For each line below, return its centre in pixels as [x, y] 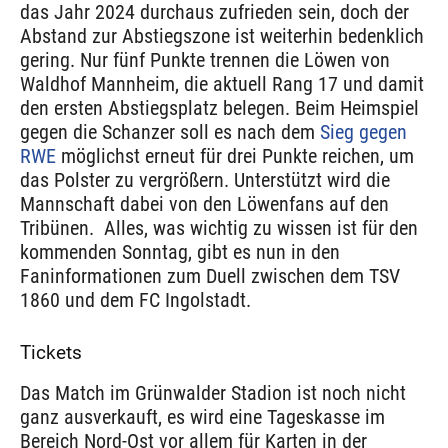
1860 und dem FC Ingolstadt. [135, 300]
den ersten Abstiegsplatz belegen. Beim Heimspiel [219, 108]
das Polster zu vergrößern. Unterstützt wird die [205, 180]
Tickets [51, 353]
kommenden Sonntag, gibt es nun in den [180, 252]
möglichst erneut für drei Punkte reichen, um [235, 156]
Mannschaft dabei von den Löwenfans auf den [204, 204]
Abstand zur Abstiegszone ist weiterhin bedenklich [222, 36]
